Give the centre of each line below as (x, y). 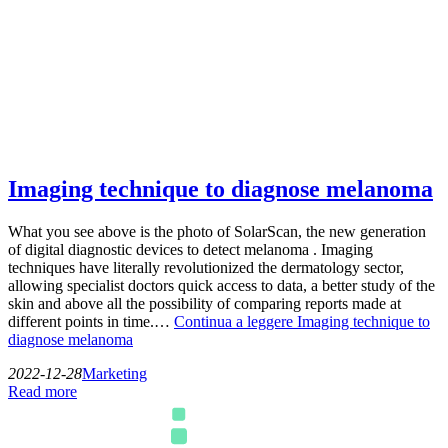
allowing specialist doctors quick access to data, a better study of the (221, 285)
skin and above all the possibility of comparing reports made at (204, 303)
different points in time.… (91, 321)
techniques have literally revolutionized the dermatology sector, (206, 267)
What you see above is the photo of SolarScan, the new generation (217, 231)
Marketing (114, 373)
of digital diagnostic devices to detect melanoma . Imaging (190, 249)
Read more (42, 391)
